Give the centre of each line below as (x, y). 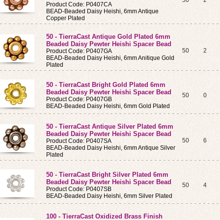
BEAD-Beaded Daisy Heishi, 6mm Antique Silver (111, 148)
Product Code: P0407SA (79, 141)
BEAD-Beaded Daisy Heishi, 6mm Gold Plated (108, 106)
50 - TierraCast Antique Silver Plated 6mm (110, 126)
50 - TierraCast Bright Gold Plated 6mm (106, 85)
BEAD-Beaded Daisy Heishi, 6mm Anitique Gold (110, 58)
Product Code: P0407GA (79, 51)
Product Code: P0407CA (79, 4)
